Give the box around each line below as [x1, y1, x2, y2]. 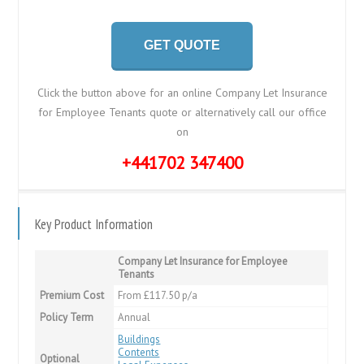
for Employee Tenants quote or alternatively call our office [37, 104, 327, 119]
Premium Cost [40, 288, 105, 302]
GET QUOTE [144, 37, 220, 52]
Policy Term [40, 310, 94, 324]
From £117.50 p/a [118, 288, 198, 302]
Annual [118, 310, 151, 324]
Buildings [118, 331, 161, 346]
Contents [118, 344, 160, 359]
